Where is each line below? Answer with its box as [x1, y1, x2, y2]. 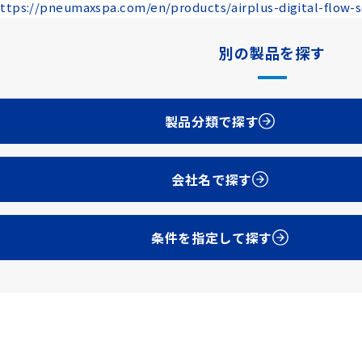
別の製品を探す [219, 42, 326, 63]
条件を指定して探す [151, 228, 272, 247]
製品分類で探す [164, 112, 259, 131]
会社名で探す [171, 170, 252, 189]
